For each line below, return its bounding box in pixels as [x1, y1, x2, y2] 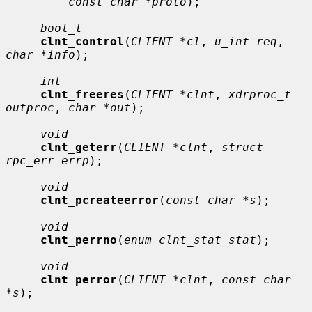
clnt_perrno [40, 233, 117, 247]
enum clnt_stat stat [124, 233, 256, 247]
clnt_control [40, 34, 124, 48]
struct [221, 140, 263, 154]
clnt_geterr [40, 140, 117, 154]
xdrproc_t [228, 87, 291, 101]
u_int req [214, 34, 277, 48]
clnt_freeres [40, 87, 124, 101]
